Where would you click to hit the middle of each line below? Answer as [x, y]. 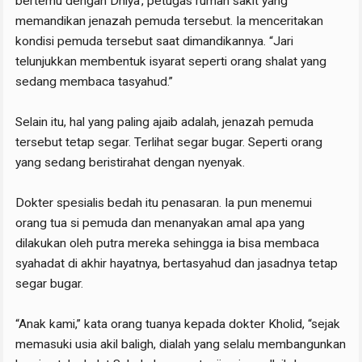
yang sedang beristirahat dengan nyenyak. [130, 163]
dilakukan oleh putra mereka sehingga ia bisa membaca [168, 244]
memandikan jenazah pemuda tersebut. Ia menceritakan [170, 21]
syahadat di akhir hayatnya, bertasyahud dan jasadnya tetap [177, 264]
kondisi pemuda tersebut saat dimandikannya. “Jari [155, 42]
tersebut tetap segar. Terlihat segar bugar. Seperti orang [169, 143]
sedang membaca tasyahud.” [95, 82]
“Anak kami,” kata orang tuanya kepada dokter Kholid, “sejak [178, 324]
